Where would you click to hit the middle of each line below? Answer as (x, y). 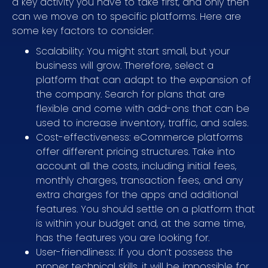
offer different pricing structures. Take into (135, 151)
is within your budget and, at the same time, (141, 223)
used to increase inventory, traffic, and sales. (142, 123)
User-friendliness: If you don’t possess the (134, 252)
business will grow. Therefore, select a (125, 65)
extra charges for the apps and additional (137, 194)
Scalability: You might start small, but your (133, 51)
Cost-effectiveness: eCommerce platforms (139, 137)
